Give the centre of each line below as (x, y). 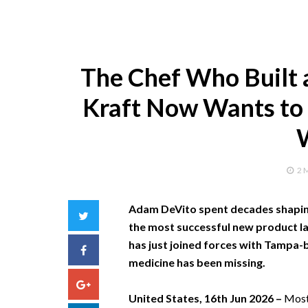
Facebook (110, 249)
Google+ (111, 284)
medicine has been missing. (197, 262)
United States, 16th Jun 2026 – (206, 298)
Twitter (106, 215)
